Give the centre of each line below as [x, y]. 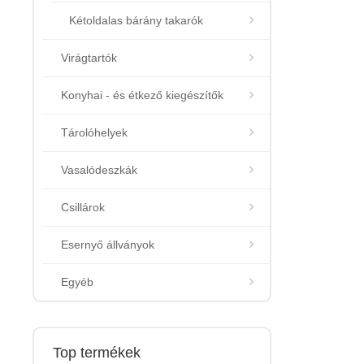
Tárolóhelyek [94, 133]
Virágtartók [89, 58]
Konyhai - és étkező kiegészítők [142, 95]
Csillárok [83, 208]
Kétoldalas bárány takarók [136, 21]
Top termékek [97, 353]
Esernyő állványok [108, 245]
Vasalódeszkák [99, 170]
